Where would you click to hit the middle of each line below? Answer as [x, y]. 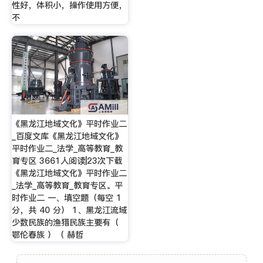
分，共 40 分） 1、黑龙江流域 [69, 210]
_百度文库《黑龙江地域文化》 [67, 136]
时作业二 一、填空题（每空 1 [66, 198]
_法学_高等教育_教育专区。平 [67, 185]
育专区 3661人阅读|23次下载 [67, 161]
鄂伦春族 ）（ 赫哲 [47, 235]
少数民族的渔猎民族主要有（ [65, 222]
